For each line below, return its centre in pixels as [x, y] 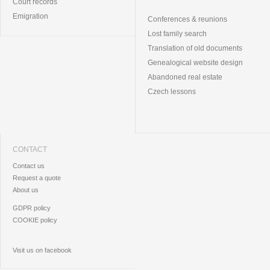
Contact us [29, 166]
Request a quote [37, 178]
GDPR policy [32, 208]
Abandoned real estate [185, 77]
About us [26, 190]
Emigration [30, 17]
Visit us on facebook [42, 250]
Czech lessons [172, 92]
